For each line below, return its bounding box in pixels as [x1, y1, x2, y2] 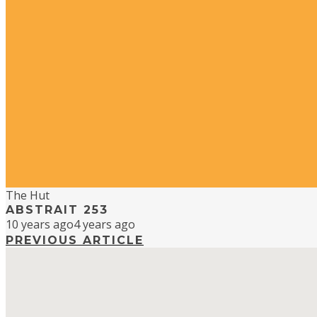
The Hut [6, 188, 50, 204]
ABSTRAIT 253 [6, 203, 108, 217]
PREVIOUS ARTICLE [6, 234, 144, 248]
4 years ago [74, 217, 135, 233]
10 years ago [6, 217, 74, 233]
